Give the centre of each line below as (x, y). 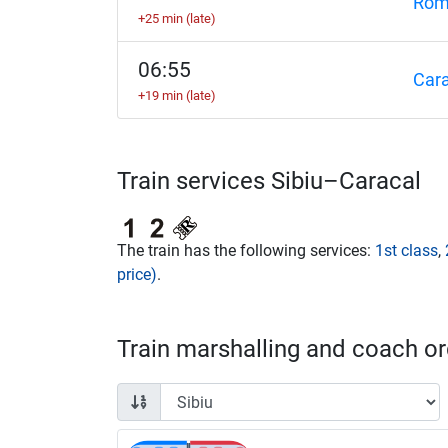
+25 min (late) (177, 18)
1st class (406, 250)
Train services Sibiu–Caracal (269, 181)
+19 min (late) (177, 95)
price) (137, 274)
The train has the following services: (246, 250)
